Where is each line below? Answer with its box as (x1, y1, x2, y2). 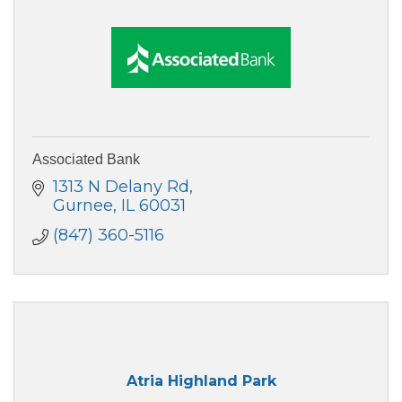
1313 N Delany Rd (52, 176, 189, 197)
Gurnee (52, 195, 113, 215)
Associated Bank (32, 151, 140, 167)
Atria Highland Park (126, 372, 276, 390)
